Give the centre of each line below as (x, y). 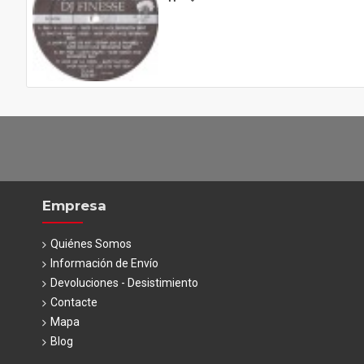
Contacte (74, 302)
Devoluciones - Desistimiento (124, 283)
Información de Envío (104, 263)
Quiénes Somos (91, 244)
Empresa (74, 206)
